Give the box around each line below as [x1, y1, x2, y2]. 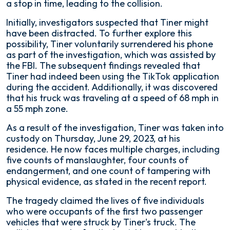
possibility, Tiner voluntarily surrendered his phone [6, 38, 213, 50]
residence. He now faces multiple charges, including [6, 143, 220, 155]
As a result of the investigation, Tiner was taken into [6, 122, 224, 133]
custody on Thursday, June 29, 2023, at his [6, 132, 180, 144]
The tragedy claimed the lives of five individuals [6, 195, 204, 206]
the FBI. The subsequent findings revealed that [6, 60, 200, 71]
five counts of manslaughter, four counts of [6, 154, 188, 166]
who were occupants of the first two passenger [6, 205, 203, 217]
